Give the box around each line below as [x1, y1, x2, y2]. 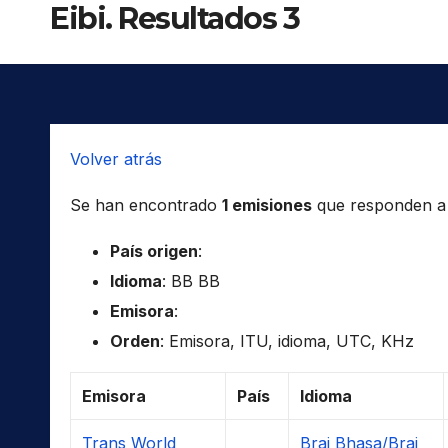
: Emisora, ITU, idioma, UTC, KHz [160, 330, 414, 351]
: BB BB [162, 270, 220, 291]
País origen [110, 240, 198, 261]
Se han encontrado [70, 194, 222, 215]
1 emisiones [222, 194, 312, 215]
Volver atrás [70, 148, 162, 169]
